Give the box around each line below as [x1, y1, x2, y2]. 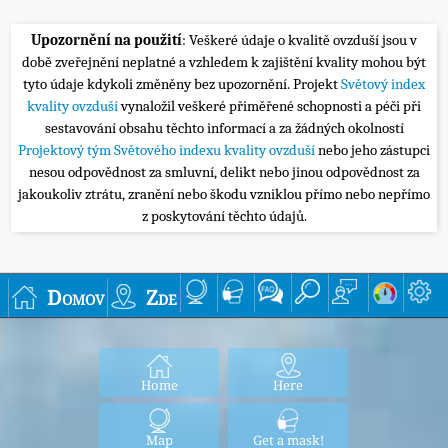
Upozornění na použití [31, 30, 182, 49]
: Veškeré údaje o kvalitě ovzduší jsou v [182, 30, 417, 49]
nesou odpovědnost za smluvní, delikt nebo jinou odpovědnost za [28, 162, 420, 181]
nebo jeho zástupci [318, 140, 430, 159]
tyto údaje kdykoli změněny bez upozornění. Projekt [23, 74, 341, 93]
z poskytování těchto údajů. [141, 206, 307, 225]
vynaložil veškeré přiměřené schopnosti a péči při [121, 96, 421, 115]
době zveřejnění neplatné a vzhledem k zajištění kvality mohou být [22, 52, 426, 71]
